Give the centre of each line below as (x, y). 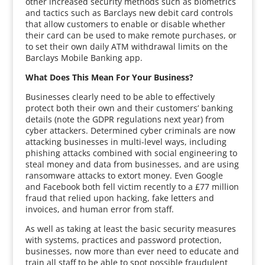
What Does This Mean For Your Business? (109, 77)
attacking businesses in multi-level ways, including (126, 142)
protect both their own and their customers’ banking (129, 108)
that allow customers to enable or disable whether (125, 24)
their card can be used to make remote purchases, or (131, 35)
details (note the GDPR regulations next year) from (125, 119)
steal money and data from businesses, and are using (132, 164)
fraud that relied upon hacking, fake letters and (119, 198)
